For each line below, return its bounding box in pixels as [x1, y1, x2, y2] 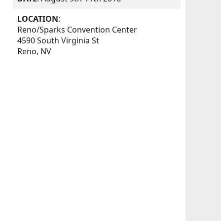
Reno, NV [17, 46, 52, 57]
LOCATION [17, 13, 59, 25]
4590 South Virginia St [17, 35, 100, 46]
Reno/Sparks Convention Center [17, 24, 138, 36]
